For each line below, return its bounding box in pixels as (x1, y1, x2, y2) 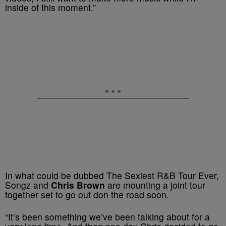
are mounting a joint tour (105, 179, 205, 191)
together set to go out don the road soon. (5, 188, 169, 201)
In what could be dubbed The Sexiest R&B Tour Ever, (5, 169, 219, 182)
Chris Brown (51, 179, 105, 191)
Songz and (5, 179, 51, 191)
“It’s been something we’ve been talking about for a (5, 210, 210, 223)
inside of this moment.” (5, 1, 96, 14)
